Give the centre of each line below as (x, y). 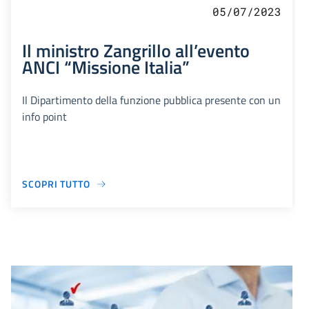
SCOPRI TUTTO (56, 184)
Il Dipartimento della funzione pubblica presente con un (151, 100)
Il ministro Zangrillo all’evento (136, 50)
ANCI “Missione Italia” (106, 67)
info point (44, 117)
